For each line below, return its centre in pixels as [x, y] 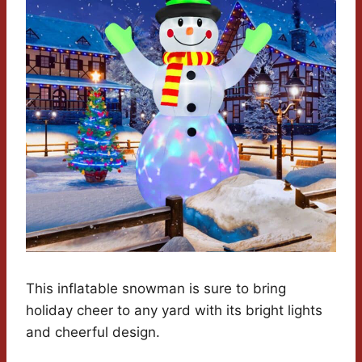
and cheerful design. [93, 333]
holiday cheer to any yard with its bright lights [174, 311]
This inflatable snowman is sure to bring [156, 289]
